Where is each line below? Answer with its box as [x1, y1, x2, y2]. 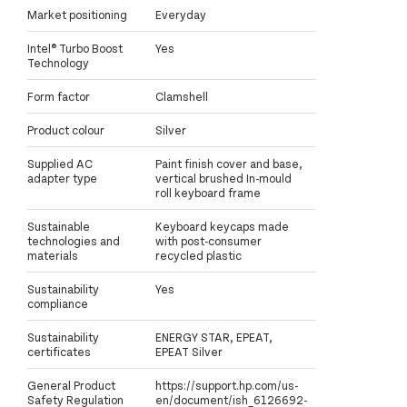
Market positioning [27, 6, 127, 22]
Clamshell [155, 88, 208, 104]
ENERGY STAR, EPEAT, [155, 329, 273, 344]
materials [27, 247, 78, 263]
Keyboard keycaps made [155, 218, 289, 233]
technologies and [27, 233, 120, 248]
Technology [27, 55, 89, 70]
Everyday [155, 6, 206, 22]
